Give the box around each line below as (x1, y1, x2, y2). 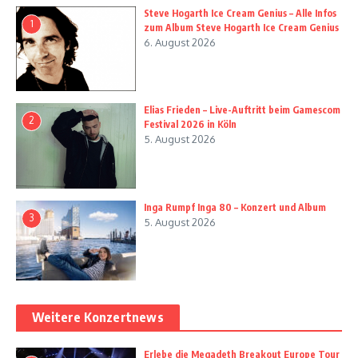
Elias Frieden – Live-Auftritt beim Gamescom (144, 104, 340, 117)
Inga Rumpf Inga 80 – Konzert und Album (144, 201, 326, 214)
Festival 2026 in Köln (144, 118, 237, 131)
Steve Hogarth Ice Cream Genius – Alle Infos (144, 6, 336, 19)
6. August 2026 (144, 35, 216, 49)
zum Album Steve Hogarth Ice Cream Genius (144, 21, 339, 34)
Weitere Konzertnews (32, 309, 164, 326)
